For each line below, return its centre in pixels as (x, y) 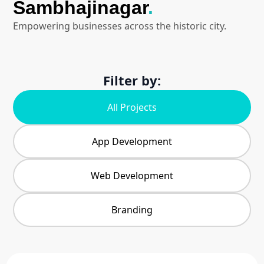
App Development (132, 141)
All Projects (132, 107)
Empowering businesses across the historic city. (120, 26)
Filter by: (132, 80)
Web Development (132, 175)
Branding (132, 209)
